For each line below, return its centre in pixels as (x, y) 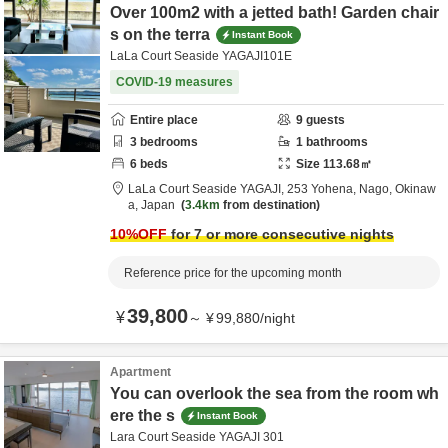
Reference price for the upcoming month (233, 273)
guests (324, 120)
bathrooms (335, 142)
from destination (268, 205)
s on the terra (160, 34)
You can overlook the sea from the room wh (274, 393)
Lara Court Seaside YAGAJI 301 (197, 437)
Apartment (140, 372)
